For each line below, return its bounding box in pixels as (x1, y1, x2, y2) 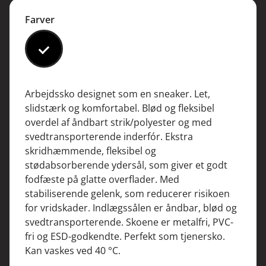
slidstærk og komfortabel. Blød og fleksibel (24, 102, 214, 115)
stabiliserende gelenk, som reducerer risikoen (24, 187, 230, 201)
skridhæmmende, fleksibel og (24, 144, 156, 158)
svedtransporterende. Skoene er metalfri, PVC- (24, 216, 233, 229)
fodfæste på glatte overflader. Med (24, 173, 179, 186)
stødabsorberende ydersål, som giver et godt (24, 159, 227, 172)
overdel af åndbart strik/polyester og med (24, 116, 212, 129)
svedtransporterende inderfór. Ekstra (24, 130, 193, 144)
